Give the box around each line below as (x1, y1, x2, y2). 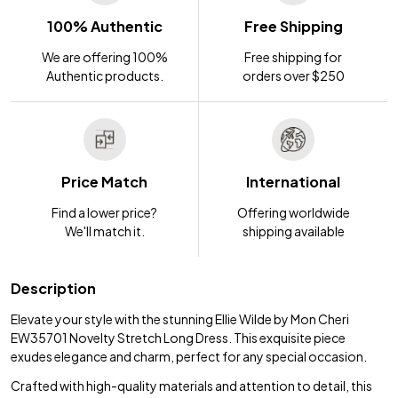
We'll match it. (64, 222, 145, 239)
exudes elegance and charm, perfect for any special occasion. (11, 347, 367, 364)
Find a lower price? (52, 203, 157, 220)
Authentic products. (45, 67, 163, 84)
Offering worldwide (236, 203, 350, 220)
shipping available (242, 222, 345, 239)
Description (11, 278, 96, 298)
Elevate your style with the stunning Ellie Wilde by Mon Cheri (11, 310, 349, 327)
